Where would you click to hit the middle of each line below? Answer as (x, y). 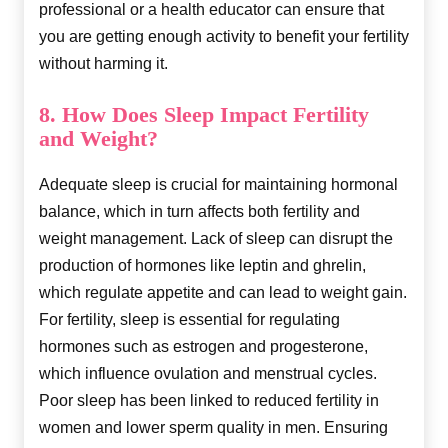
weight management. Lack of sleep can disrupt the (216, 238)
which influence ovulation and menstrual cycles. (208, 373)
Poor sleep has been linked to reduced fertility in (209, 400)
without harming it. (103, 63)
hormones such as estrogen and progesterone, (203, 346)
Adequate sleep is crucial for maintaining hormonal (218, 184)
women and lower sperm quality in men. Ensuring (213, 427)
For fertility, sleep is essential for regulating (189, 319)
